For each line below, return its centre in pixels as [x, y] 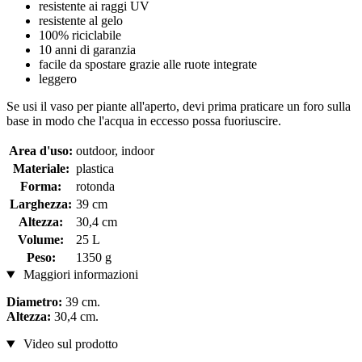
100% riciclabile [80, 36]
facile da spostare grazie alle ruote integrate [148, 65]
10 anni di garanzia [87, 50]
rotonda [95, 187]
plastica [95, 169]
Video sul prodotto [69, 344]
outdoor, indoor [115, 151]
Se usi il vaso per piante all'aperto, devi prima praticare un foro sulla [179, 107]
